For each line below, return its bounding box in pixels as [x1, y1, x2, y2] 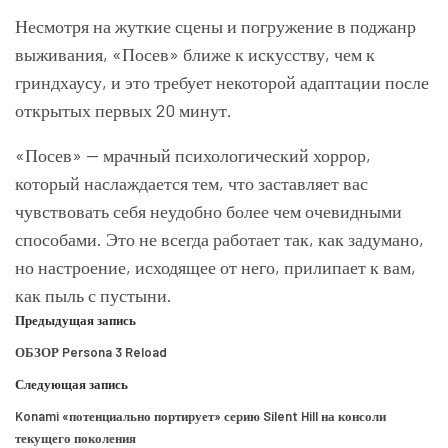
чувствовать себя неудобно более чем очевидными [15, 200, 402, 223]
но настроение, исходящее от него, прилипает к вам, [15, 256, 416, 279]
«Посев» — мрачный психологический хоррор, [15, 144, 371, 167]
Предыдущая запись [15, 312, 136, 329]
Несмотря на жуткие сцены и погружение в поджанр [15, 15, 416, 38]
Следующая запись [15, 376, 128, 393]
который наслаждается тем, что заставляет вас [15, 172, 368, 195]
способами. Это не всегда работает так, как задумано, [15, 228, 424, 251]
